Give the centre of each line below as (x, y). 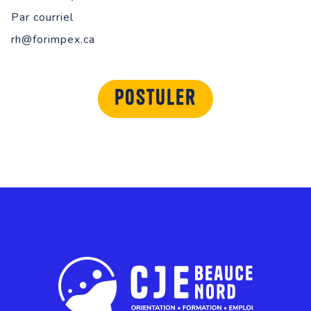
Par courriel (42, 17)
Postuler (155, 98)
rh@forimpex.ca (53, 39)
